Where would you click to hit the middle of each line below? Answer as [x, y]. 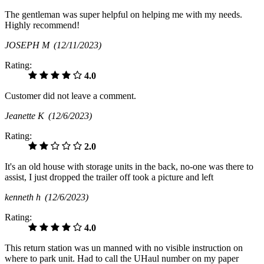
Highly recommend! [42, 25]
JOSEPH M [29, 45]
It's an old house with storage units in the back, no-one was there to [129, 167]
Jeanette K [27, 116]
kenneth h [25, 197]
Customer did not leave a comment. [70, 96]
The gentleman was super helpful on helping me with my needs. [123, 15]
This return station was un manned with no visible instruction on [124, 248]
